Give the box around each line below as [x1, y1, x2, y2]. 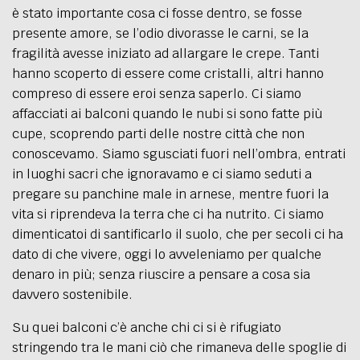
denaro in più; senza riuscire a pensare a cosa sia [12, 265, 310, 283]
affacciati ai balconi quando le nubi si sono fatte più [12, 104, 322, 122]
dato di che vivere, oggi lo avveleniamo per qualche [12, 245, 321, 263]
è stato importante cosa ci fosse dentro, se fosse [12, 4, 302, 22]
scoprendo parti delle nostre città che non [50, 125, 305, 142]
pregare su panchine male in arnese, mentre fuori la [12, 185, 329, 202]
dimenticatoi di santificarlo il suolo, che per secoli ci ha [12, 225, 343, 243]
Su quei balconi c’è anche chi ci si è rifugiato [12, 318, 281, 336]
